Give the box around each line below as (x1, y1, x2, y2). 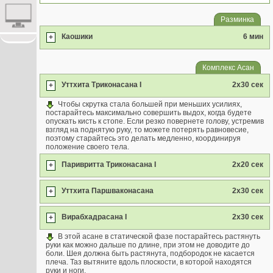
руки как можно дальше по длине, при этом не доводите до (46, 241, 250, 249)
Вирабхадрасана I (62, 213, 127, 221)
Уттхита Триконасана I (62, 80, 141, 89)
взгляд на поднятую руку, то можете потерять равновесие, (46, 126, 249, 134)
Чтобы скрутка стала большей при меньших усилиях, (58, 100, 242, 108)
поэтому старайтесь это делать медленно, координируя (46, 134, 241, 143)
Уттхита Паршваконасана (62, 186, 154, 195)
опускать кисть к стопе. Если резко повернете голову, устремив (46, 117, 264, 126)
